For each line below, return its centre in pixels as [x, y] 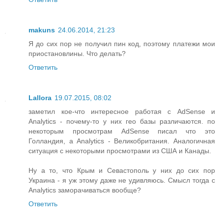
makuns [42, 30]
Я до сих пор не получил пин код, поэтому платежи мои [122, 44]
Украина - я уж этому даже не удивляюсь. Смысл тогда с [122, 180]
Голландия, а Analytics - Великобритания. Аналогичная [122, 141]
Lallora [40, 98]
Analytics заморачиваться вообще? [85, 190]
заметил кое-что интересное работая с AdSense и [122, 112]
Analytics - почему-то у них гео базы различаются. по [122, 122]
